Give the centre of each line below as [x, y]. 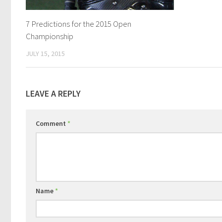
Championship [50, 36]
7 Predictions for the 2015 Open [79, 24]
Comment [52, 123]
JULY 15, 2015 [45, 54]
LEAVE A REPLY [53, 93]
